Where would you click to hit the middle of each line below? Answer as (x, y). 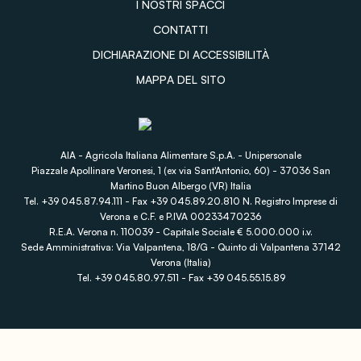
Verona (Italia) (180, 262)
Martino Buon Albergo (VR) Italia (180, 185)
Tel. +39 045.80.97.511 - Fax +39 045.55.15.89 (180, 277)
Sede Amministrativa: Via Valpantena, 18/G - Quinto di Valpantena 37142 (180, 247)
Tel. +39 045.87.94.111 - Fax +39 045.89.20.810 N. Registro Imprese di (180, 201)
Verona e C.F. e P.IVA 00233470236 (180, 216)
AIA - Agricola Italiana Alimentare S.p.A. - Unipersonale (180, 155)
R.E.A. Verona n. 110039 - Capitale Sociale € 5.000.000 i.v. (180, 231)
